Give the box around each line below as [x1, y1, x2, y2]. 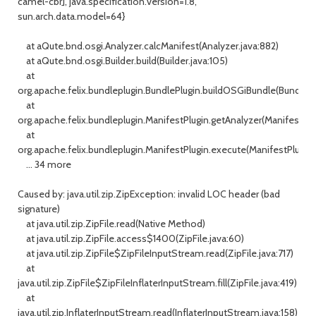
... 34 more [18, 158, 71, 171]
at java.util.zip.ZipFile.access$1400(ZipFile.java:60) [18, 232, 244, 245]
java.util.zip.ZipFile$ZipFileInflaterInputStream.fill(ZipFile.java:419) [18, 276, 297, 289]
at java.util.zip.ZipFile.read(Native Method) [18, 217, 205, 230]
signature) [18, 202, 60, 215]
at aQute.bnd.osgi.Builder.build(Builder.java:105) [18, 54, 228, 67]
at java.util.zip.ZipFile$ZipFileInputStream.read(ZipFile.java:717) [18, 247, 293, 260]
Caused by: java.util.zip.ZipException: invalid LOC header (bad [18, 188, 280, 200]
